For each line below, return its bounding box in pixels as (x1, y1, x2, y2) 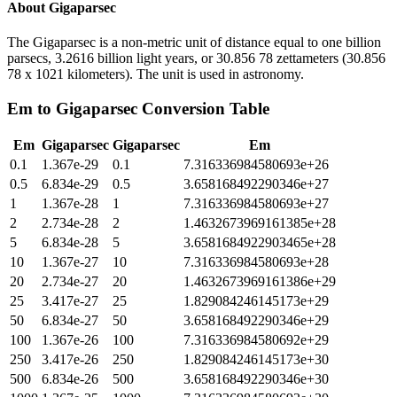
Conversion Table (137, 98, 269, 118)
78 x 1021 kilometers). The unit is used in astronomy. (7, 66, 304, 82)
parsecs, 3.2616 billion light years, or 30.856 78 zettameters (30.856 (7, 50, 385, 66)
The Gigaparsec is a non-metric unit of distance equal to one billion (7, 34, 381, 50)
